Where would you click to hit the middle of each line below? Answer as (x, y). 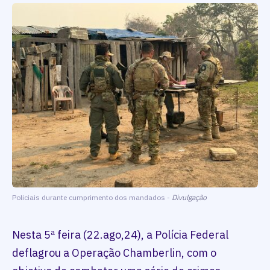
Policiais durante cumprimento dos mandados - (92, 198)
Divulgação (189, 198)
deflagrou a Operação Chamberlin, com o (114, 253)
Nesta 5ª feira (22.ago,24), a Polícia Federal (120, 235)
